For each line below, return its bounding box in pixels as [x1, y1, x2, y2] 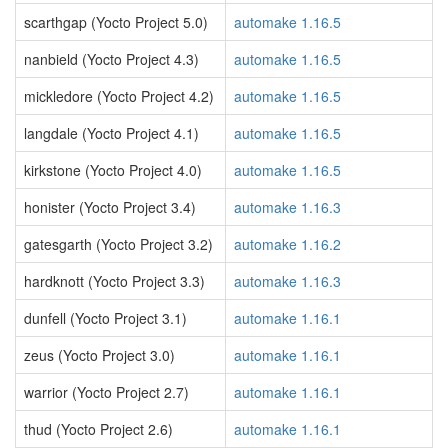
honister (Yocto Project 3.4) [24, 197, 196, 217]
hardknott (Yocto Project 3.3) [24, 271, 205, 291]
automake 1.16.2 [234, 234, 341, 254]
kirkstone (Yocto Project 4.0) [24, 160, 202, 180]
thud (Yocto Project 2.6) [24, 419, 173, 439]
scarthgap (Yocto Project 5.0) [24, 12, 208, 32]
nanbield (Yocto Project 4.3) [24, 49, 199, 69]
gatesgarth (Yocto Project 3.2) [24, 234, 213, 254]
